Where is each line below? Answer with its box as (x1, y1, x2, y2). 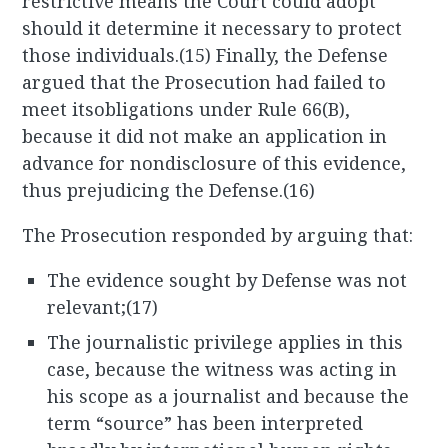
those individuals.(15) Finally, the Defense (22, 43, 389, 68)
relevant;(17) (47, 295, 159, 320)
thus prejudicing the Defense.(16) (22, 178, 316, 203)
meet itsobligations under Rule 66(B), (22, 97, 351, 122)
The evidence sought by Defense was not (47, 268, 408, 293)
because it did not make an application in (22, 124, 388, 149)
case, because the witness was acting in (47, 357, 398, 382)
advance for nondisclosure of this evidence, (22, 151, 407, 176)
